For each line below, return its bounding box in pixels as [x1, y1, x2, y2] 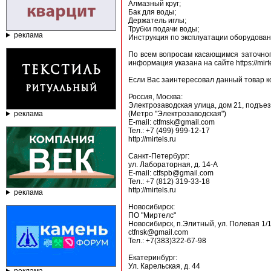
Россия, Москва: [128, 93, 183, 101]
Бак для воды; [128, 8, 176, 16]
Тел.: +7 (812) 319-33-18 [128, 177, 210, 186]
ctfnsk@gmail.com [128, 228, 188, 237]
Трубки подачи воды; [128, 25, 199, 33]
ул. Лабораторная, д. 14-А [128, 160, 218, 169]
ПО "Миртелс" [128, 211, 176, 220]
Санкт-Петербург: [128, 152, 189, 160]
